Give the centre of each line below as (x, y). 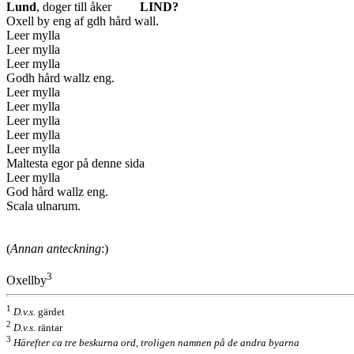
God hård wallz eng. (57, 191)
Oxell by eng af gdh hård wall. (83, 21)
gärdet (50, 312)
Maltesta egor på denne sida (75, 163)
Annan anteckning (56, 248)
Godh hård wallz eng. (60, 77)
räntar (49, 327)
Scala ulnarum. (43, 205)
